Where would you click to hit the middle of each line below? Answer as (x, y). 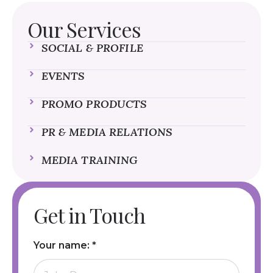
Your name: (63, 245)
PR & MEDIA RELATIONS (107, 132)
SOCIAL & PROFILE (92, 48)
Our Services (84, 29)
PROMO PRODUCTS (94, 104)
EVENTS (63, 76)
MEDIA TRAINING (90, 160)
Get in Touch (89, 215)
